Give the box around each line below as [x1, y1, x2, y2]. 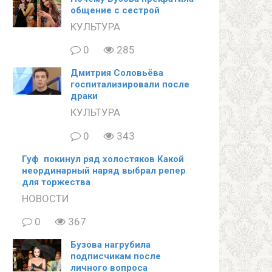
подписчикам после [70, 251, 161, 262]
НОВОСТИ [22, 192, 69, 205]
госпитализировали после [70, 79, 189, 90]
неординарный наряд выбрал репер [22, 165, 186, 176]
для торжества [22, 176, 90, 188]
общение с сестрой [70, 4, 160, 16]
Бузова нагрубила [70, 239, 151, 251]
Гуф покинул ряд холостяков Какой [22, 153, 184, 165]
